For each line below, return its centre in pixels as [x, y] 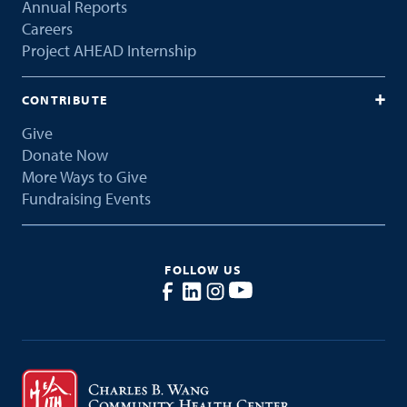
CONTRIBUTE [65, 99]
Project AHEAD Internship [109, 51]
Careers [47, 29]
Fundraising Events [86, 199]
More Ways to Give [84, 177]
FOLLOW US [203, 270]
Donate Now [65, 155]
